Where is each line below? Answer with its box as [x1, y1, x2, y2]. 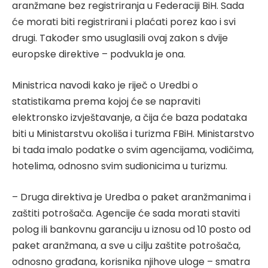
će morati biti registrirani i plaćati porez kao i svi [12, 15, 236, 29]
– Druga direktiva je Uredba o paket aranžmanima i [12, 190, 251, 204]
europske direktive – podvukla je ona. [12, 47, 185, 62]
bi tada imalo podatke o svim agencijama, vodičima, [12, 143, 254, 157]
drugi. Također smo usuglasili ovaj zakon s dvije [12, 31, 228, 45]
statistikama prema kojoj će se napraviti [12, 95, 200, 108]
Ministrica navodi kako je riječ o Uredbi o [12, 78, 198, 92]
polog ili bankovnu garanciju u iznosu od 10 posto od [12, 222, 251, 236]
